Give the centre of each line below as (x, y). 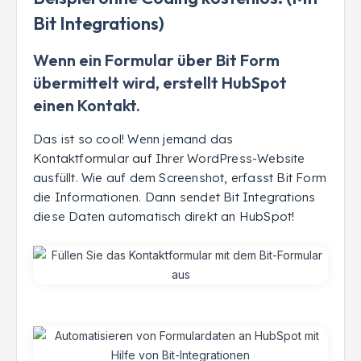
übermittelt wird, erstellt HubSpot (160, 83)
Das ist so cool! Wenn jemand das (133, 139)
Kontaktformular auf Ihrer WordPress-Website (169, 158)
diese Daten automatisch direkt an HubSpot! (164, 216)
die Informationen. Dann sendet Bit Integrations (174, 197)
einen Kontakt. (87, 105)
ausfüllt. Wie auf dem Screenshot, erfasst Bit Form (180, 178)
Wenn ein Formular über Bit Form (156, 60)
